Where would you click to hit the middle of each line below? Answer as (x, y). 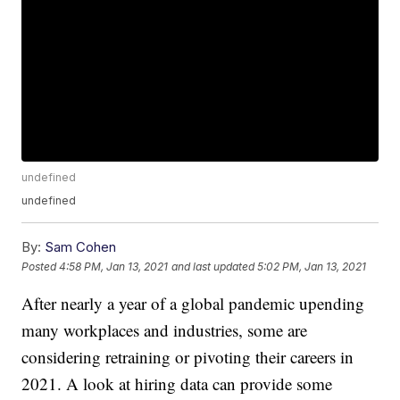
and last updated (213, 266)
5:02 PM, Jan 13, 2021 (312, 266)
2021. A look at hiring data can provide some (177, 384)
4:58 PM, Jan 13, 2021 (114, 266)
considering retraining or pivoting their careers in (188, 357)
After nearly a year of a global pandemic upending (193, 304)
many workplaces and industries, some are (165, 330)
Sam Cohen (81, 247)
